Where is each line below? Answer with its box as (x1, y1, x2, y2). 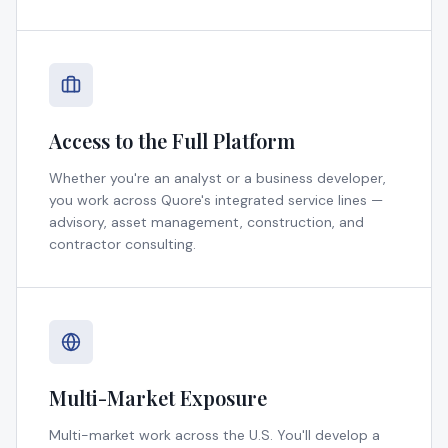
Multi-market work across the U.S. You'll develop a (49, 425, 380, 444)
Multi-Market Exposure (49, 383, 267, 411)
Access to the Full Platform (49, 126, 295, 154)
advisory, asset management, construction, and (49, 212, 364, 231)
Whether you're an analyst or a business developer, (49, 168, 386, 187)
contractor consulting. (49, 234, 196, 253)
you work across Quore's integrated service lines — (49, 190, 383, 209)
